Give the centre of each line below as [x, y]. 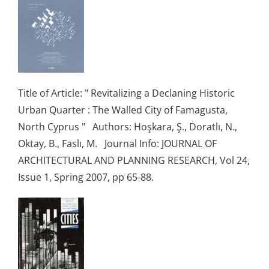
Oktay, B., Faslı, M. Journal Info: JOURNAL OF [117, 143]
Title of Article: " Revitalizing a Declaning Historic [126, 93]
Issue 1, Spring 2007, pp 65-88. [88, 177]
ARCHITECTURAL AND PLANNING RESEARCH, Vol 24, [134, 160]
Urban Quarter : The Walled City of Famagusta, [123, 110]
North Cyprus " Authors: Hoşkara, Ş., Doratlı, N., [128, 126]
